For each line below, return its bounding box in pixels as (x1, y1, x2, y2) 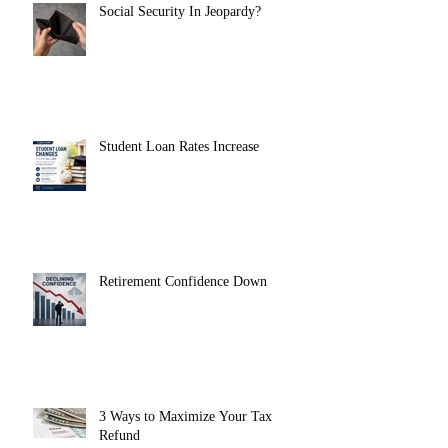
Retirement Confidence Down (99, 274, 267, 290)
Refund (99, 428, 140, 444)
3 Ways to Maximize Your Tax (99, 409, 272, 425)
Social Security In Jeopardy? (99, 4, 261, 20)
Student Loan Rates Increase (99, 139, 259, 155)
